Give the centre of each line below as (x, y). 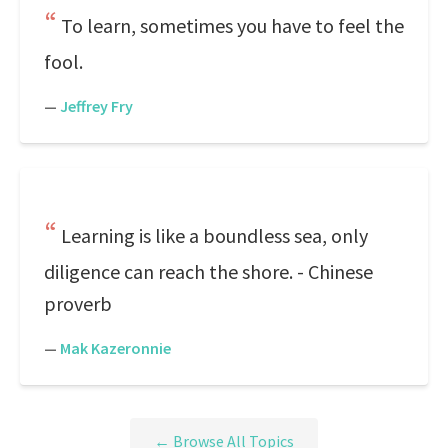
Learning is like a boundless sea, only (214, 235)
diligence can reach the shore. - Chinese (208, 271)
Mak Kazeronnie (115, 348)
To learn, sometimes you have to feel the (232, 25)
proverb (78, 303)
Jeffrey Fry (96, 106)
